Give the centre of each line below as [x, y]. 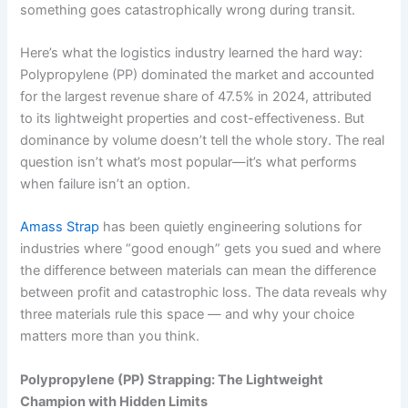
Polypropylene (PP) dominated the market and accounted [198, 75]
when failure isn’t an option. [106, 184]
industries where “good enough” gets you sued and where [201, 249]
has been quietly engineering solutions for [231, 227]
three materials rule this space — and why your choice [188, 315]
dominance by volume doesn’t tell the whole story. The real [203, 141]
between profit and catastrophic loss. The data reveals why [204, 293]
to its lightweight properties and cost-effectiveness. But [193, 119]
